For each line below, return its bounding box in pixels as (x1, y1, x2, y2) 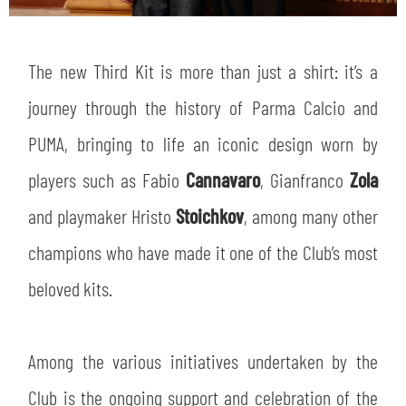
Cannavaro (185, 168, 260, 192)
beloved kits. (28, 276, 113, 301)
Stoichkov (175, 204, 244, 228)
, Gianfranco (259, 168, 350, 192)
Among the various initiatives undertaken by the (28, 349, 378, 373)
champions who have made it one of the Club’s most (28, 240, 378, 265)
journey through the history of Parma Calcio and (28, 95, 378, 120)
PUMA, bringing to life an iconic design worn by (28, 131, 378, 156)
